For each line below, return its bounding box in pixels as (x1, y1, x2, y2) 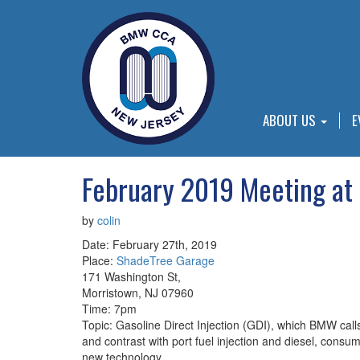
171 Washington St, (82, 268, 181, 284)
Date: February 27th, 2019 (82, 236, 217, 252)
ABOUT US (263, 110, 319, 130)
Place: (82, 252, 117, 268)
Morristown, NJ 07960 (82, 284, 194, 301)
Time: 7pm (82, 301, 137, 317)
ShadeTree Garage (117, 252, 215, 268)
